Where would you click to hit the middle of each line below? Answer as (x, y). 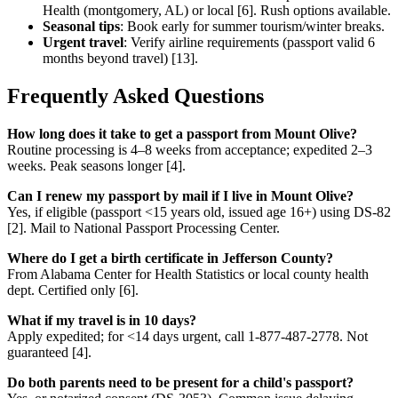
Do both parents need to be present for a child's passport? (180, 382)
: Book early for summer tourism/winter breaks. (252, 27)
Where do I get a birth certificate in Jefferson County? (170, 258)
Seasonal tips (81, 27)
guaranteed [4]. (49, 352)
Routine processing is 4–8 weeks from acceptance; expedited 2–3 (190, 149)
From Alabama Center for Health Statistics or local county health (188, 274)
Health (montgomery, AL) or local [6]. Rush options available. (217, 11)
